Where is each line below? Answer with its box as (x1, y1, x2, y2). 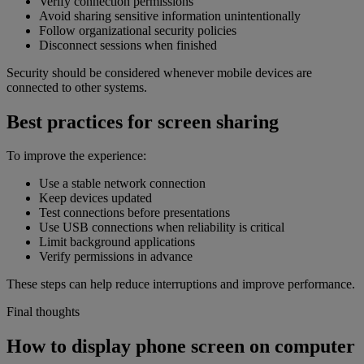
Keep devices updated (39, 191, 152, 206)
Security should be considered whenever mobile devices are (6, 65, 312, 80)
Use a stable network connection (39, 176, 206, 191)
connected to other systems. (6, 80, 147, 94)
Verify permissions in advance (39, 249, 193, 264)
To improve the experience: (6, 149, 146, 163)
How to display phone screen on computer (6, 336, 355, 357)
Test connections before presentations (39, 206, 230, 220)
